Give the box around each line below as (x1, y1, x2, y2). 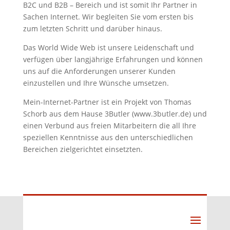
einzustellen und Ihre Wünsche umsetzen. (23, 78, 169, 88)
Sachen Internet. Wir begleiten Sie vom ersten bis (23, 11, 194, 22)
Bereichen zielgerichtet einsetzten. (23, 144, 143, 154)
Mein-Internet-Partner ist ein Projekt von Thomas (23, 97, 191, 107)
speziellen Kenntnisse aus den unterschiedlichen (23, 132, 193, 142)
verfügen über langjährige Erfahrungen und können (23, 54, 203, 64)
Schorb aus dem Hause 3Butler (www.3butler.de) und (23, 108, 207, 119)
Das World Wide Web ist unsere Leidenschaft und (23, 42, 194, 52)
